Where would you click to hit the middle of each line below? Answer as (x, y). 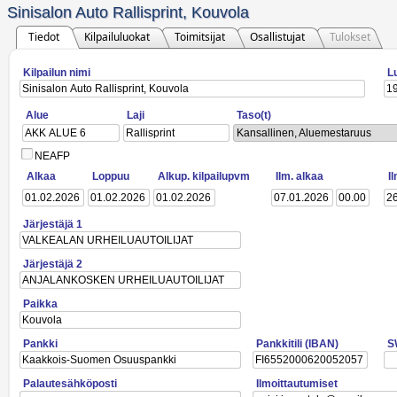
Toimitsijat (200, 37)
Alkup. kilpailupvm (205, 176)
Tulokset (350, 37)
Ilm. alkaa (301, 176)
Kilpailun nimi (58, 73)
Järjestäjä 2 (54, 264)
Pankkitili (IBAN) (299, 344)
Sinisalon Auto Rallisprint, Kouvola (128, 12)
